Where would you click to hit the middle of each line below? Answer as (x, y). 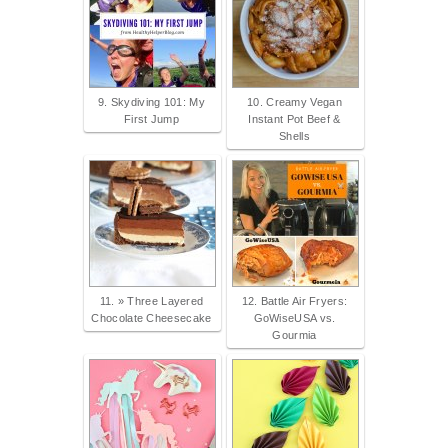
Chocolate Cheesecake (151, 318)
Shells (294, 136)
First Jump (151, 119)
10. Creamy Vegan (294, 102)
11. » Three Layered (151, 301)
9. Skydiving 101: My (151, 102)
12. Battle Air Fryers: (294, 301)
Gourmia (294, 335)
